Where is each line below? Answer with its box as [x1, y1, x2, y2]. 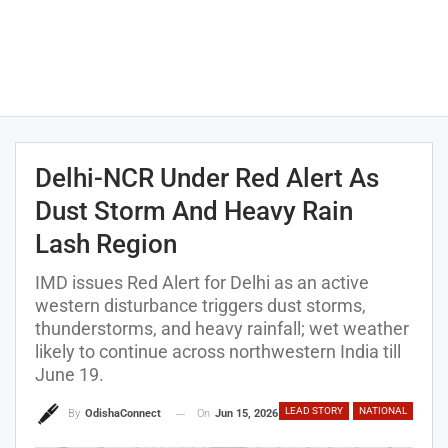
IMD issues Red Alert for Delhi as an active [35, 272, 369, 293]
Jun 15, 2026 [215, 407, 278, 420]
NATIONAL [359, 405, 407, 416]
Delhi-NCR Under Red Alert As [35, 163, 379, 193]
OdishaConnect [85, 407, 161, 421]
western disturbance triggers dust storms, [35, 295, 366, 316]
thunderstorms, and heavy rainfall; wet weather [35, 318, 409, 339]
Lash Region [35, 229, 177, 259]
